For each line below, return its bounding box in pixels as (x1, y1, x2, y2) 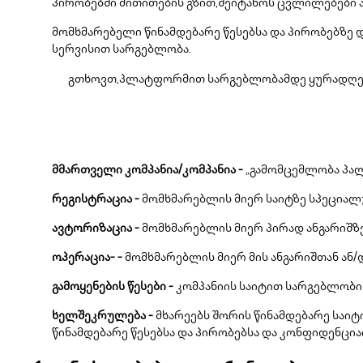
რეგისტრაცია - (52, 194, 139, 206)
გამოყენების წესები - (52, 281, 173, 293)
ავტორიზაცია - (52, 223, 139, 235)
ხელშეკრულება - (52, 310, 153, 322)
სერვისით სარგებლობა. (52, 44, 191, 56)
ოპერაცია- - (52, 252, 122, 264)
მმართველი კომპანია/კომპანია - (52, 164, 243, 177)
